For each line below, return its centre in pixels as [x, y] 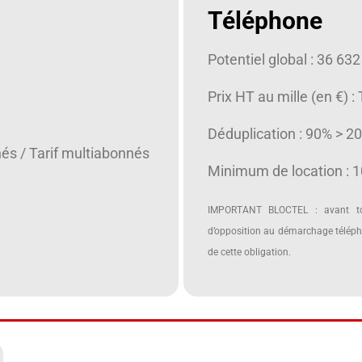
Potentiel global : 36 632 [284, 59]
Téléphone [265, 20]
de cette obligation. [249, 252]
